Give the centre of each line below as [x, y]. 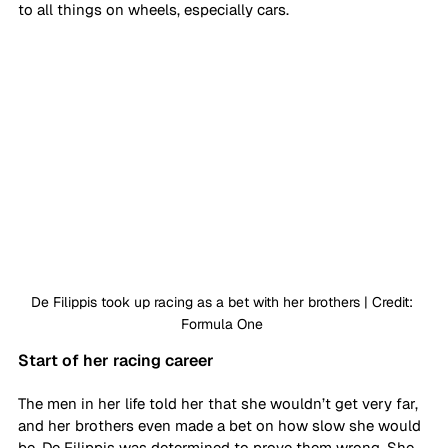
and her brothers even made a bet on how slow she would [221, 425]
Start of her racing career [116, 360]
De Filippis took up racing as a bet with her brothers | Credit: [224, 301]
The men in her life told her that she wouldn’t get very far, [220, 403]
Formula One [224, 323]
